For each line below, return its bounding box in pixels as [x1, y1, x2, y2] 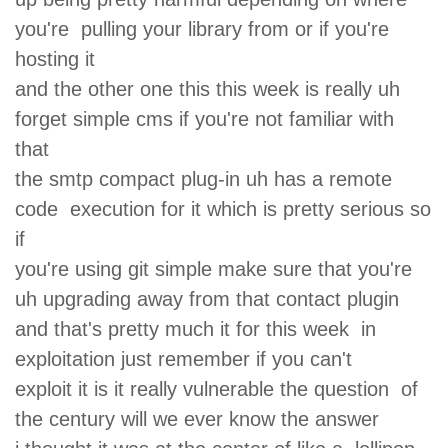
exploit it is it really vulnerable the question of [15, 377, 418, 400]
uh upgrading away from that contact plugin [15, 287, 411, 310]
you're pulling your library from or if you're [15, 17, 389, 40]
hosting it [15, 47, 107, 70]
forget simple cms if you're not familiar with [15, 107, 394, 130]
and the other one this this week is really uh [15, 77, 406, 100]
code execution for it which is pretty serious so [15, 197, 431, 220]
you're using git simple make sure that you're [15, 257, 418, 280]
